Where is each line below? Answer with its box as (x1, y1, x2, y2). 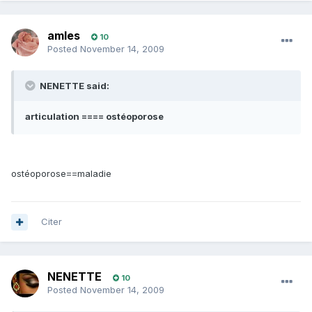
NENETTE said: (38, 80, 109, 92)
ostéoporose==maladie (11, 168, 111, 180)
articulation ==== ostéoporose (25, 111, 164, 123)
